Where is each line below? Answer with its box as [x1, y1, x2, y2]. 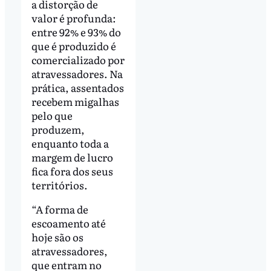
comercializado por [31, 51, 125, 67]
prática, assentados [31, 79, 124, 95]
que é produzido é [31, 38, 116, 53]
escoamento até [31, 215, 106, 230]
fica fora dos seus [31, 163, 113, 178]
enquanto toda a [31, 135, 109, 151]
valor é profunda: [31, 10, 116, 25]
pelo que [31, 107, 73, 123]
